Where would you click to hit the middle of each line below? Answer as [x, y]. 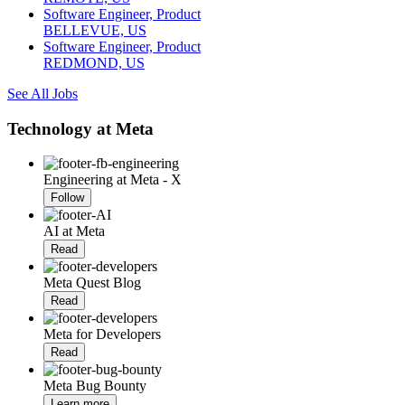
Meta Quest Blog [92, 283]
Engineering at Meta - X [113, 180]
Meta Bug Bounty [95, 386]
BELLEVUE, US [95, 30]
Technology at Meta [80, 128]
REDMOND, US [94, 62]
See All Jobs [42, 93]
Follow [67, 198]
